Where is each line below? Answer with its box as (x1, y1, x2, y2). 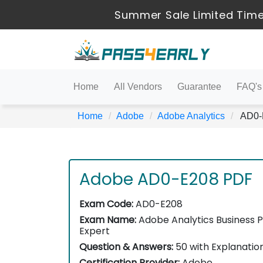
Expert (79, 224, 110, 238)
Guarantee (177, 82, 221, 92)
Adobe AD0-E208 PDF (79, 168, 252, 191)
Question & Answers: (79, 240, 173, 254)
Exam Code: (79, 197, 133, 211)
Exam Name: (79, 213, 136, 227)
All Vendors (114, 82, 162, 92)
